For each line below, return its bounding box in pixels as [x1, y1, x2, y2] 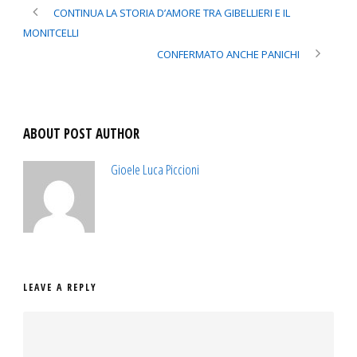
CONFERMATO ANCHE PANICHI [157, 47, 300, 62]
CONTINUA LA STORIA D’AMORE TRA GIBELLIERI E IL [53, 6, 290, 21]
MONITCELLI [23, 25, 79, 41]
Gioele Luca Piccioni [111, 160, 199, 179]
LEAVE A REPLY [23, 280, 97, 295]
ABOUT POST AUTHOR [23, 124, 139, 143]
